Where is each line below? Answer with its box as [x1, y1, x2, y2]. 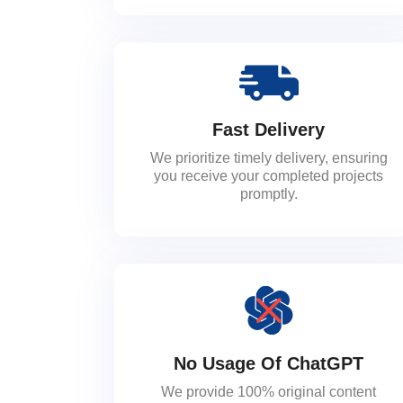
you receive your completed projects [154, 167, 384, 184]
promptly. [239, 185, 298, 201]
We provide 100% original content [161, 383, 377, 399]
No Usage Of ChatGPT [174, 353, 364, 373]
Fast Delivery [212, 119, 326, 139]
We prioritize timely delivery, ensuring [149, 149, 388, 166]
